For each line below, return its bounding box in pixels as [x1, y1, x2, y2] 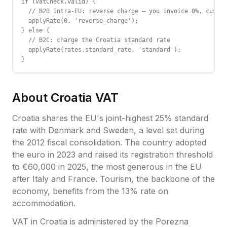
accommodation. [12, 198, 75, 208]
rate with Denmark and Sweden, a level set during [12, 125, 204, 135]
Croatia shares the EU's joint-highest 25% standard [12, 113, 208, 123]
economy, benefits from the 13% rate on [12, 186, 168, 196]
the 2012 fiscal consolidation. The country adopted [12, 137, 206, 147]
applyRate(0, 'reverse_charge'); [21, 17, 138, 24]
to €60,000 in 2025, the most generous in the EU [12, 162, 202, 172]
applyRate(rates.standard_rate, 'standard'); [21, 46, 181, 53]
